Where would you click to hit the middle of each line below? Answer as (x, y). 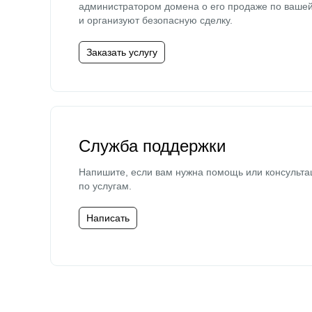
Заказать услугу (122, 52)
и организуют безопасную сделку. (156, 20)
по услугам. (105, 186)
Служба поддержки (152, 146)
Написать (108, 218)
